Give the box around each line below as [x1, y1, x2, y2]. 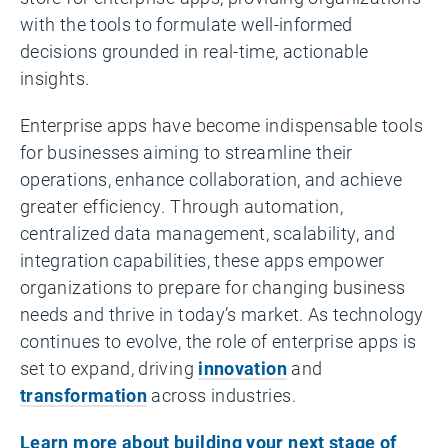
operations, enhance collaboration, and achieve [20, 167, 403, 191]
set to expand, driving [20, 356, 199, 380]
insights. [20, 66, 90, 90]
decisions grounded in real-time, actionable [20, 39, 369, 63]
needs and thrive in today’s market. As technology [20, 302, 424, 326]
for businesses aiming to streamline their [20, 140, 353, 164]
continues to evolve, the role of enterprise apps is [20, 329, 417, 353]
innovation [198, 356, 287, 380]
